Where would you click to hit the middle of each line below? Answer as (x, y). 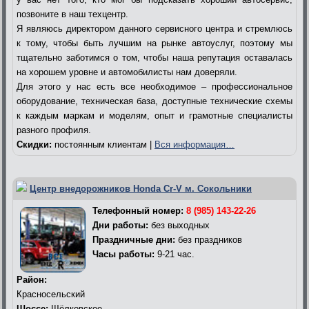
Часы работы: (123, 254)
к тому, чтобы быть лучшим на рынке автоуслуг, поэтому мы (154, 43)
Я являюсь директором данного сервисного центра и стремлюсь (154, 28)
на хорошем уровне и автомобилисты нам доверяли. (127, 72)
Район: (32, 279)
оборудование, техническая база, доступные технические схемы (154, 101)
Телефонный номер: (139, 210)
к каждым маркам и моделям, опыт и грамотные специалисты (154, 115)
